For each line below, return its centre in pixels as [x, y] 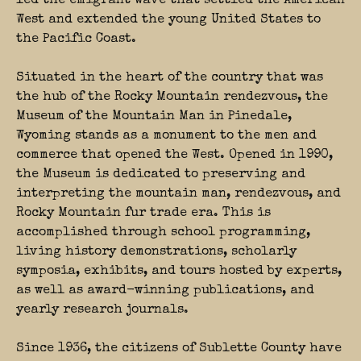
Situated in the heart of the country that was [170, 79]
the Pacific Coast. [76, 40]
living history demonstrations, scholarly [156, 253]
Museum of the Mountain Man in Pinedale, [154, 117]
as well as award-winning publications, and [165, 291]
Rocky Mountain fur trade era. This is [143, 214]
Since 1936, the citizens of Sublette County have [179, 349]
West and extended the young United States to [168, 21]
